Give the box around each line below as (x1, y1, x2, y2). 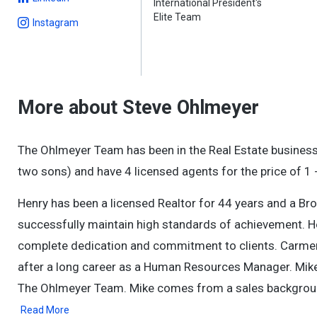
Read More (21, 304, 69, 316)
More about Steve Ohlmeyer (18, 96, 259, 119)
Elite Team (153, 11, 203, 23)
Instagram (33, 17, 79, 28)
